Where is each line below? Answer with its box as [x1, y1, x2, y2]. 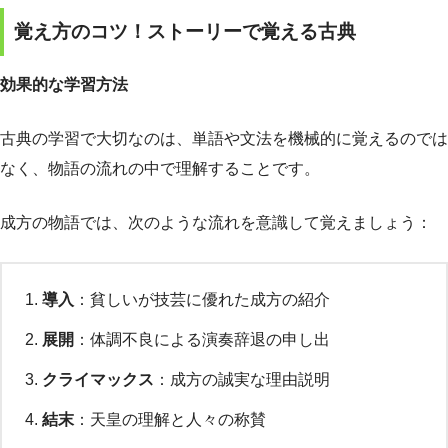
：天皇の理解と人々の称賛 [74, 410, 266, 428]
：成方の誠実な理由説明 [154, 370, 330, 388]
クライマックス [42, 370, 154, 388]
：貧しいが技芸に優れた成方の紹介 [74, 290, 330, 308]
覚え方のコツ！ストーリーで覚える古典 [14, 21, 356, 43]
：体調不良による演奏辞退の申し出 [74, 330, 330, 348]
